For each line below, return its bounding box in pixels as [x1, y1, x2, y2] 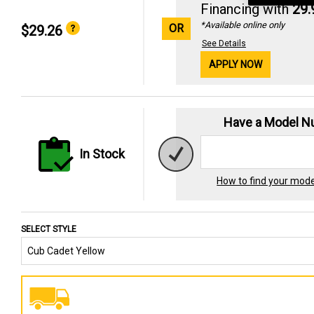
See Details [201, 38, 246, 48]
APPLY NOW [208, 58, 262, 70]
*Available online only [200, 19, 285, 30]
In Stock [79, 146, 125, 162]
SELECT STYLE [21, 224, 76, 234]
